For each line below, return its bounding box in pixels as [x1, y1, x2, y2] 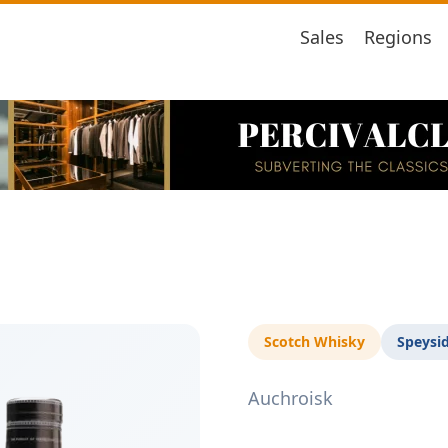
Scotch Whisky [264, 332, 365, 351]
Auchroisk [248, 386, 333, 410]
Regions [364, 24, 432, 49]
